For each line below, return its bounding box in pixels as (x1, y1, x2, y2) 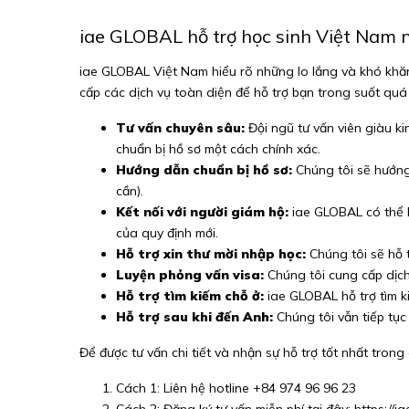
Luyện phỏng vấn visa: (116, 267, 264, 283)
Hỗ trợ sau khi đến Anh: (116, 309, 273, 325)
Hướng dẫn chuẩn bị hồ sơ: (116, 162, 292, 178)
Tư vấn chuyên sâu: (116, 120, 245, 136)
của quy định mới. (116, 225, 218, 241)
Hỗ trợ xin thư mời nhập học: (116, 246, 306, 262)
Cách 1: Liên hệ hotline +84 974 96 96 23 (116, 380, 356, 396)
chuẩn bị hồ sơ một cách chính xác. (116, 141, 320, 157)
